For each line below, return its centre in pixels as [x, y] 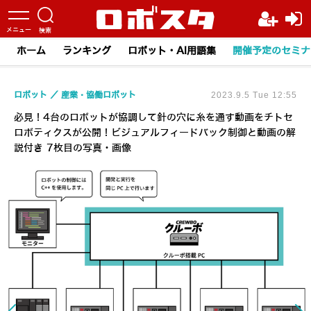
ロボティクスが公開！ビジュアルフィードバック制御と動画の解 [155, 133]
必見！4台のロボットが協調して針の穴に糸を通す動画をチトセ [153, 118]
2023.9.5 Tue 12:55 [254, 95]
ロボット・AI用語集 [172, 51]
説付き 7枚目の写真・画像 [73, 148]
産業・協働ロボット [99, 95]
